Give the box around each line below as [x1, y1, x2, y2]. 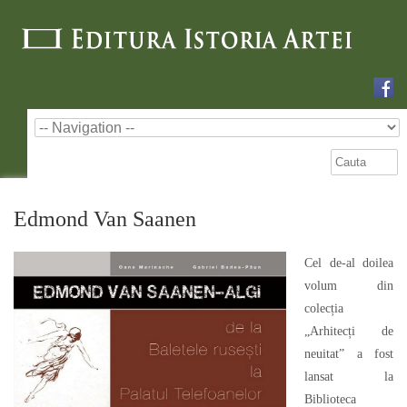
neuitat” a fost [304, 347, 393, 361]
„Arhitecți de [304, 324, 393, 338]
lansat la [304, 370, 393, 383]
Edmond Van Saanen [14, 207, 196, 231]
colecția [304, 302, 343, 315]
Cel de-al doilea [304, 256, 393, 270]
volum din [304, 279, 393, 293]
